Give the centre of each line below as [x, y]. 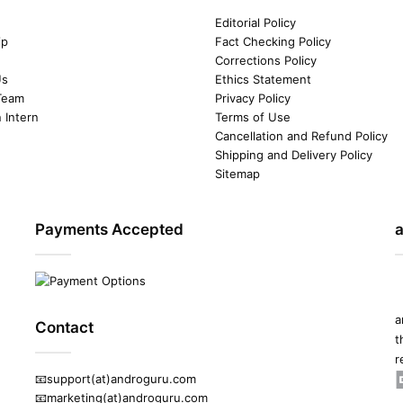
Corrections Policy [266, 61]
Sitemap [237, 174]
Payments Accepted [109, 230]
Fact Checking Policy [273, 42]
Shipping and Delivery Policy [294, 155]
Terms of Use [253, 117]
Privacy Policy [253, 99]
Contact [64, 328]
